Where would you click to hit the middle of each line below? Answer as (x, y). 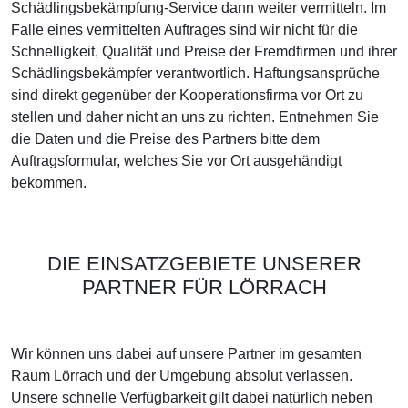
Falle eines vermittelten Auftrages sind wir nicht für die (184, 30)
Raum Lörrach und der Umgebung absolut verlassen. (182, 376)
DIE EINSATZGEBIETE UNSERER (204, 264)
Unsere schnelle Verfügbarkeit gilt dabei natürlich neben (192, 398)
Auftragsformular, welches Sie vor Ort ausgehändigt (176, 161)
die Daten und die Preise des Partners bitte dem (165, 139)
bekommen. (49, 183)
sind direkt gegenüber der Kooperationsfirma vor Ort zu (187, 95)
